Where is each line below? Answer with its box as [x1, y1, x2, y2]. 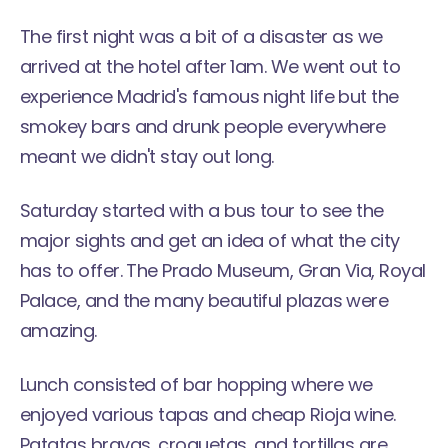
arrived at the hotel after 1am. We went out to [20, 54, 401, 79]
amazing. [20, 318, 97, 343]
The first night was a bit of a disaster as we [20, 24, 383, 49]
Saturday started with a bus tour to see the [20, 198, 384, 223]
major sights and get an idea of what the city [20, 228, 400, 253]
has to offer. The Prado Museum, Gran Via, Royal [20, 258, 426, 283]
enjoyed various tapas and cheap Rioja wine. [20, 402, 396, 427]
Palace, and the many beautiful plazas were [20, 288, 389, 313]
